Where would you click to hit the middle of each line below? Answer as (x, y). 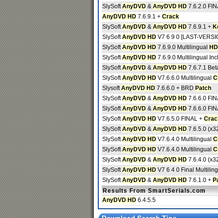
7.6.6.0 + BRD (175, 88)
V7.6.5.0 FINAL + (180, 119)
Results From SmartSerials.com (154, 191)
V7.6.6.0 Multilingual (185, 78)
